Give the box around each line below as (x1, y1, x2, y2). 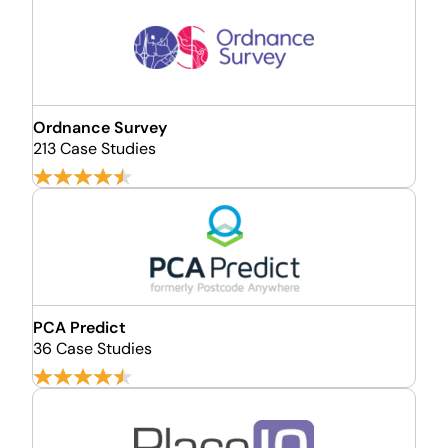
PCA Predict (33, 317, 126, 338)
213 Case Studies (33, 138, 156, 159)
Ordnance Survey (33, 117, 167, 138)
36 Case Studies (33, 338, 152, 359)
